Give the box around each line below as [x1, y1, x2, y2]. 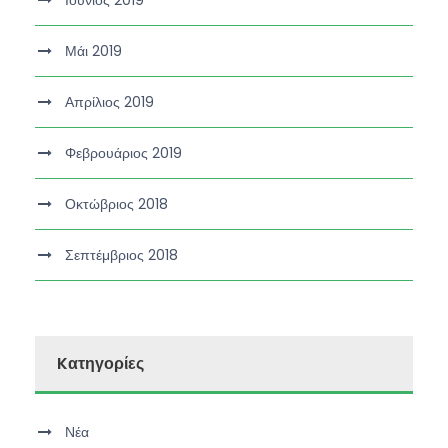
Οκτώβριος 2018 [65, 193, 168, 214]
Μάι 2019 [65, 40, 122, 61]
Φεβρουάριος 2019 [65, 142, 182, 163]
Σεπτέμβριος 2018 [65, 244, 178, 265]
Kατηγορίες [57, 351, 144, 375]
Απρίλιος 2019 [65, 91, 154, 112]
